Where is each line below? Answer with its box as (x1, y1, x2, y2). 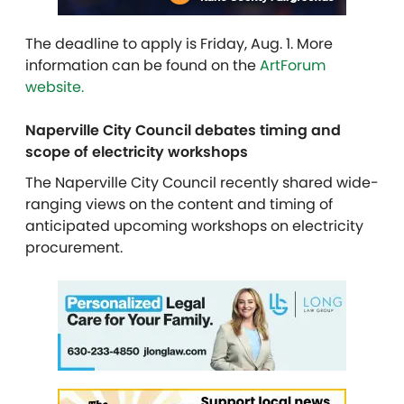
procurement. (25, 237, 123, 258)
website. (25, 77, 84, 97)
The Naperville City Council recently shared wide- (25, 172, 379, 193)
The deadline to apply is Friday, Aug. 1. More (25, 33, 333, 54)
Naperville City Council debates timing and (25, 120, 341, 141)
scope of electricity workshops (25, 142, 248, 162)
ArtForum (260, 55, 326, 76)
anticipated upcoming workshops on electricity (25, 216, 363, 236)
